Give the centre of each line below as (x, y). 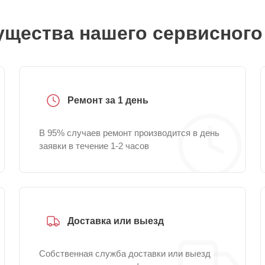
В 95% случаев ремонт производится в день (129, 133)
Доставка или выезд (116, 221)
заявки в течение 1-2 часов (94, 146)
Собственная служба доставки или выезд (125, 253)
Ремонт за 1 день (108, 100)
